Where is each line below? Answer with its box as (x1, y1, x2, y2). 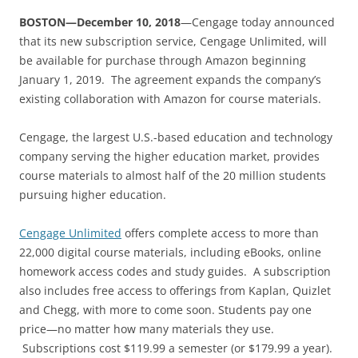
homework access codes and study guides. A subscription (19, 263, 331, 279)
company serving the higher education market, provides (19, 148, 320, 164)
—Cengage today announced (181, 14, 335, 30)
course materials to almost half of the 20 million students (19, 167, 326, 183)
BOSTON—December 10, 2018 (19, 14, 181, 30)
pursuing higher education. (19, 186, 166, 202)
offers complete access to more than (121, 225, 319, 241)
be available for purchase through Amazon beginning (19, 52, 306, 68)
